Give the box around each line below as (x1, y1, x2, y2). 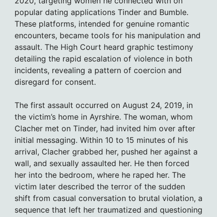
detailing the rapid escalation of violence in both (15, 53, 192, 63)
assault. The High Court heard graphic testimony (15, 42, 193, 52)
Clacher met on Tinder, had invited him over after (15, 123, 195, 133)
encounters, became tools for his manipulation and (15, 30, 201, 40)
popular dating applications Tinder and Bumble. (15, 7, 188, 17)
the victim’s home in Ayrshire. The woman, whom (15, 111, 193, 122)
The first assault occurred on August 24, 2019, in (15, 100, 193, 110)
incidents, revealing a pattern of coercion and (15, 65, 182, 75)
